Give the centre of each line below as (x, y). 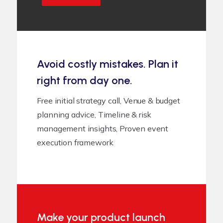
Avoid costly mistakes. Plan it (108, 64)
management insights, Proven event (103, 128)
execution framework (75, 142)
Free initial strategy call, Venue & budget (109, 100)
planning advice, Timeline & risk (94, 114)
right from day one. (85, 80)
